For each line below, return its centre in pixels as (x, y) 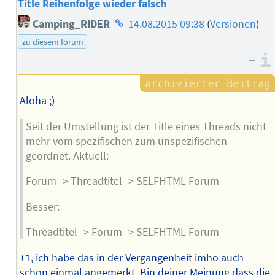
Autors (127, 54)
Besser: (42, 207)
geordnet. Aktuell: (67, 156)
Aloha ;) (37, 101)
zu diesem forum (52, 42)
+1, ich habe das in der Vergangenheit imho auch (131, 258)
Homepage (137, 20)
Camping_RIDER (70, 24)
